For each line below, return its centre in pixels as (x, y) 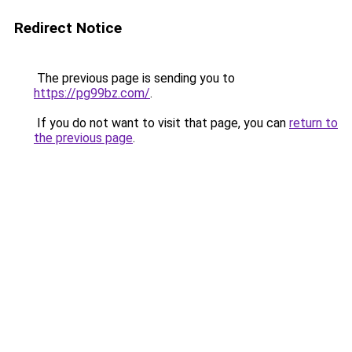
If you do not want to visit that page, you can (161, 123)
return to (313, 123)
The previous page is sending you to (134, 78)
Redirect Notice (68, 28)
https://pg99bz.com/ (92, 93)
